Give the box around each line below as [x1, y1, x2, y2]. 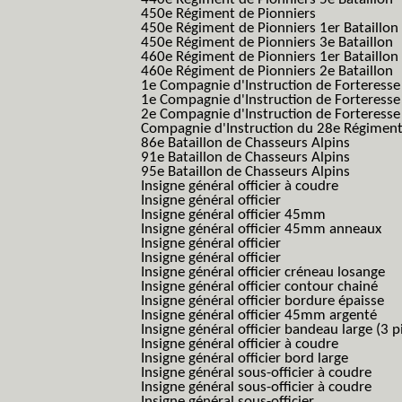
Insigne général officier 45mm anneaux [141, 222, 381, 237]
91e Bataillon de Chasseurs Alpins [141, 150, 350, 165]
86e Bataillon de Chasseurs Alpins [141, 135, 350, 151]
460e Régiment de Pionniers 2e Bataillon [141, 64, 393, 79]
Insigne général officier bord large [141, 351, 348, 366]
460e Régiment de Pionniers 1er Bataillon [141, 49, 398, 65]
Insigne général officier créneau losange [141, 265, 385, 280]
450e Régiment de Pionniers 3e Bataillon [141, 35, 393, 50]
